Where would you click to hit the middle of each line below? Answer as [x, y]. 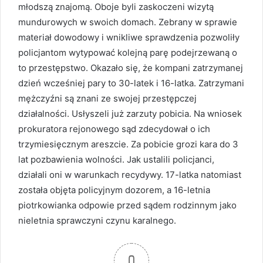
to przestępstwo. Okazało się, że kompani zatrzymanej [131, 68]
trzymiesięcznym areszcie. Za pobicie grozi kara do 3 [128, 144]
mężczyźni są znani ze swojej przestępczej [107, 99]
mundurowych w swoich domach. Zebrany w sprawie [128, 22]
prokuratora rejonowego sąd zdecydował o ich [114, 129]
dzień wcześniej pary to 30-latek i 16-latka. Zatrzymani [131, 83]
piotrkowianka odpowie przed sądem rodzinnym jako [127, 205]
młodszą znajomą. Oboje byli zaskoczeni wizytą [116, 7]
